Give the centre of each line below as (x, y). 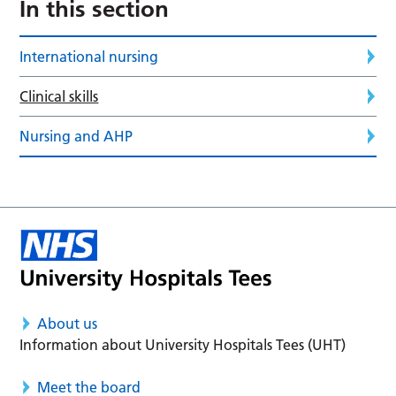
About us (68, 323)
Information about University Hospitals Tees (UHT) (183, 344)
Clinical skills (59, 97)
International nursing (89, 57)
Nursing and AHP (76, 137)
